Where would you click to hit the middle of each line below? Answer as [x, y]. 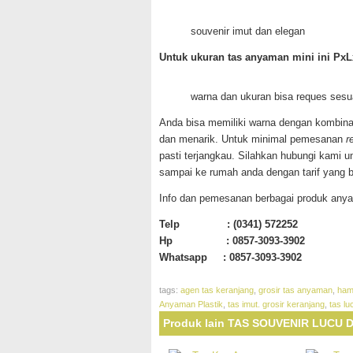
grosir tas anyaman [295, 290]
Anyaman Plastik [191, 304]
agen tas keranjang [217, 290]
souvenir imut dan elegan [248, 31]
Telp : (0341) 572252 [229, 224]
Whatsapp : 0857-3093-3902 [230, 257]
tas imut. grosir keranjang [276, 304]
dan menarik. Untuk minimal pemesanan [253, 139]
